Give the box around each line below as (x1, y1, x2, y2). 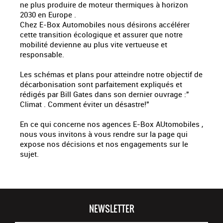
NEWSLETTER (89, 202, 134, 216)
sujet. (20, 149, 39, 159)
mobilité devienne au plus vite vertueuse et (20, 39, 167, 50)
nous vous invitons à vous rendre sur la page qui (20, 129, 188, 139)
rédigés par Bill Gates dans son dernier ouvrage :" (20, 89, 189, 100)
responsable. (20, 49, 64, 60)
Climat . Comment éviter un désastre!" (20, 99, 149, 110)
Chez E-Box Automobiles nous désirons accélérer (20, 19, 190, 30)
